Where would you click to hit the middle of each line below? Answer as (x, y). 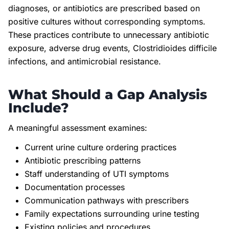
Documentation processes (75, 187)
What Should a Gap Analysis (108, 94)
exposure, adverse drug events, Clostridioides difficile (112, 48)
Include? (39, 108)
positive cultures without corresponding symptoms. (107, 21)
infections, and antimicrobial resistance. (85, 61)
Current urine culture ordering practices (100, 147)
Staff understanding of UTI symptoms (97, 174)
